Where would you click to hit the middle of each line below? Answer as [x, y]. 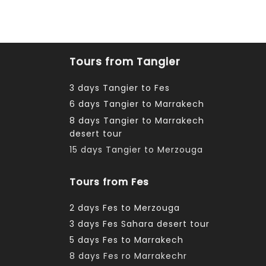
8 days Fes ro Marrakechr [128, 256]
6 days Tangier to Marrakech [137, 104]
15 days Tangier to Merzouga [136, 149]
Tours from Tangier [125, 62]
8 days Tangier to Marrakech [137, 120]
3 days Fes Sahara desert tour [140, 224]
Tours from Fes [109, 182]
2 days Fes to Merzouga [125, 208]
